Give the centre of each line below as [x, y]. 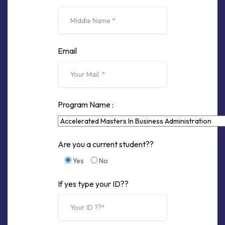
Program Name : [86, 104]
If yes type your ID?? [93, 184]
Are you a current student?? [106, 144]
